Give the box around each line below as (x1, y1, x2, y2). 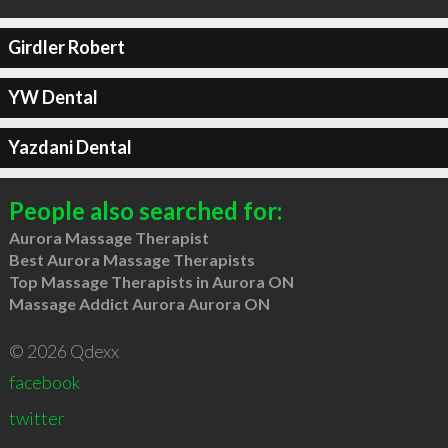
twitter (8, 406, 65, 429)
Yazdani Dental (7, 136, 132, 158)
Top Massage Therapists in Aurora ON (8, 271, 294, 291)
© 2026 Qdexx (8, 339, 119, 362)
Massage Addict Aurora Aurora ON (8, 293, 270, 313)
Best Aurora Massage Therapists (8, 249, 255, 269)
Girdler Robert (7, 36, 125, 58)
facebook (8, 370, 80, 393)
